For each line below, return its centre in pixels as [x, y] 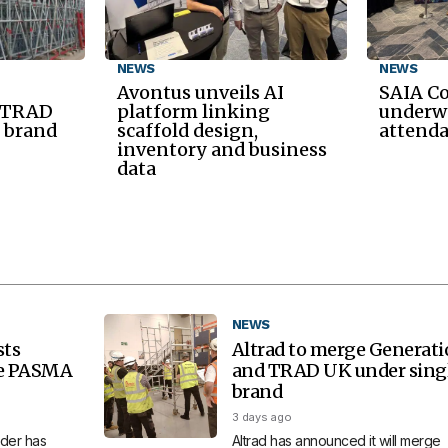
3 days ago [261, 416]
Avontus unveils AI [200, 93]
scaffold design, [187, 131]
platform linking [193, 112]
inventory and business [221, 150]
